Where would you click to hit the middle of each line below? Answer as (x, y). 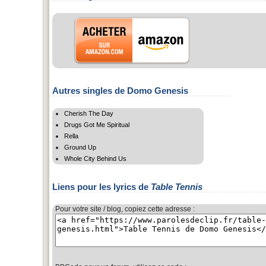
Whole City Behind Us (95, 158)
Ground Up (80, 147)
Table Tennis (177, 186)
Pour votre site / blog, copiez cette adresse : (125, 209)
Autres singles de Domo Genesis (120, 90)
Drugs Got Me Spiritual (97, 124)
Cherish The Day (89, 113)
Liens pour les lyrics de (102, 186)
